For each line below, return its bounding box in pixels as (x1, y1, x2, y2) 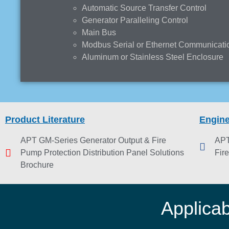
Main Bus (82, 28, 116, 37)
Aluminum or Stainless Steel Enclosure (82, 52, 223, 61)
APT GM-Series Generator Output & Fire (20, 135, 166, 145)
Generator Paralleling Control (82, 15, 188, 25)
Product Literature (5, 114, 85, 125)
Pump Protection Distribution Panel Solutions (20, 148, 184, 157)
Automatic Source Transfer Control (82, 3, 207, 12)
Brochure (20, 160, 54, 169)
